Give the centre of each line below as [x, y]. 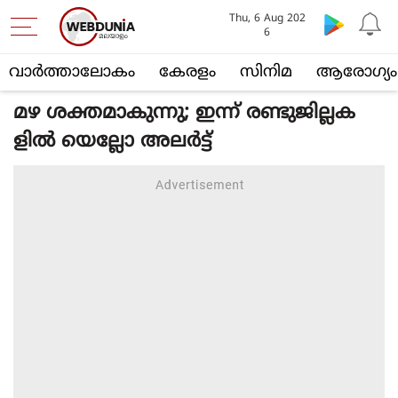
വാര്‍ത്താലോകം [72, 72]
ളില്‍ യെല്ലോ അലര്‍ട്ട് [112, 142]
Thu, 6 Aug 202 [267, 19]
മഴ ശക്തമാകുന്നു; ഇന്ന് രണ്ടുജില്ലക [184, 113]
